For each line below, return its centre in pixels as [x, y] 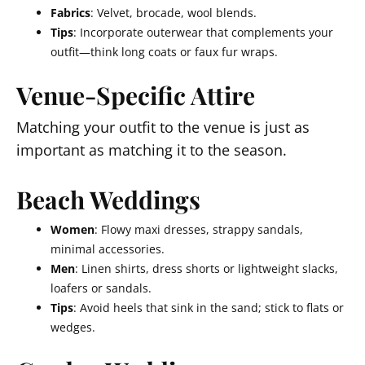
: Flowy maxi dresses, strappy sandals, [199, 229]
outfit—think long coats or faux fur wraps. [164, 52]
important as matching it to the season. [152, 150]
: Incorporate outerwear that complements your [203, 32]
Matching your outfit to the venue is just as [163, 127]
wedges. [73, 327]
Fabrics [70, 13]
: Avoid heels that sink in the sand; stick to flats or [209, 308]
